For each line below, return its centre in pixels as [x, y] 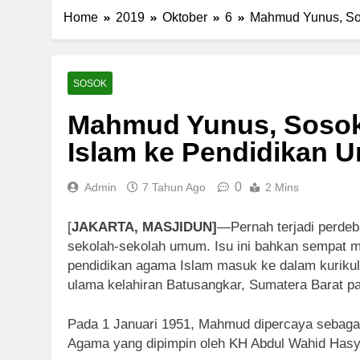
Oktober [185, 18]
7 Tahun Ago [174, 188]
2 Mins [282, 188]
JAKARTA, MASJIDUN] [144, 227]
